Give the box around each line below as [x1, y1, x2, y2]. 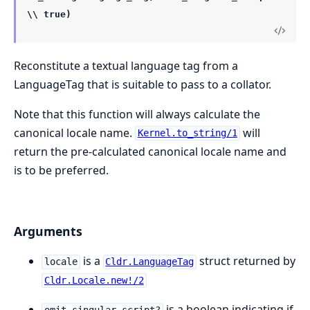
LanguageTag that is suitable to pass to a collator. [14, 76, 271, 92]
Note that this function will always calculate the [14, 106, 260, 122]
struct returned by [197, 253, 296, 269]
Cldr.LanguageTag [105, 256, 194, 268]
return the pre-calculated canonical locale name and [14, 143, 286, 159]
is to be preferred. [14, 162, 109, 178]
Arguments [14, 223, 82, 240]
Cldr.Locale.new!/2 [44, 275, 144, 286]
